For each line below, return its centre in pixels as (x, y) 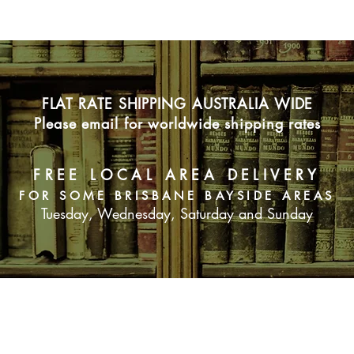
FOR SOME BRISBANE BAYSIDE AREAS (177, 196)
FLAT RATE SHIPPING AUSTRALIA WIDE (177, 104)
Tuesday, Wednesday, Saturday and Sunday (177, 214)
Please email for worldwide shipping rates (177, 124)
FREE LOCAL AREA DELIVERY (177, 175)
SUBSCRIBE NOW (177, 312)
